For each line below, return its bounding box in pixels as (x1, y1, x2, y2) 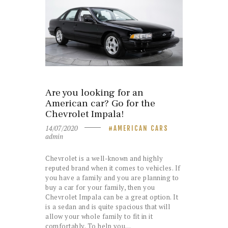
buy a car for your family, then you (45, 182, 155, 192)
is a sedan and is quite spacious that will (45, 202, 170, 211)
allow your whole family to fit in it (45, 211, 153, 221)
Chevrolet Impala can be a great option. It (45, 192, 178, 202)
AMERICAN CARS (113, 124, 169, 133)
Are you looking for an (45, 85, 144, 99)
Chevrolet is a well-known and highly (45, 153, 163, 163)
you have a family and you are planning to (45, 173, 179, 182)
